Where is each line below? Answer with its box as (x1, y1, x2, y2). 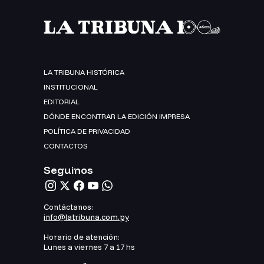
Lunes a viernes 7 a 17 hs (44, 242, 135, 252)
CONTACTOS (44, 141, 88, 151)
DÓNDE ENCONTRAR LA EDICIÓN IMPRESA (44, 112, 190, 121)
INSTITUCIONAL (44, 82, 98, 92)
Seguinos (44, 163, 93, 177)
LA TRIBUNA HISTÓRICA (44, 68, 124, 77)
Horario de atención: (44, 232, 120, 242)
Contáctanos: (44, 202, 93, 212)
